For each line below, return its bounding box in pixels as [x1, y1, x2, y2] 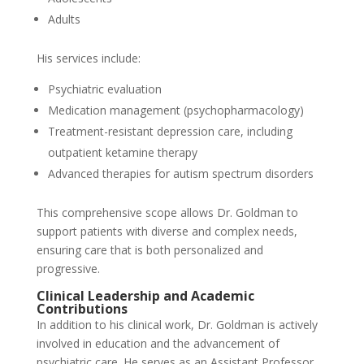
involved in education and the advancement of [36, 335, 279, 351]
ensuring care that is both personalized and [36, 241, 263, 258]
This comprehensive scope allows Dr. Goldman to [36, 204, 298, 220]
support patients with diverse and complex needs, [36, 223, 297, 239]
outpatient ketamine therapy [47, 144, 197, 160]
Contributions [36, 299, 128, 318]
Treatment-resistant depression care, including [47, 123, 292, 139]
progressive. [36, 260, 100, 276]
